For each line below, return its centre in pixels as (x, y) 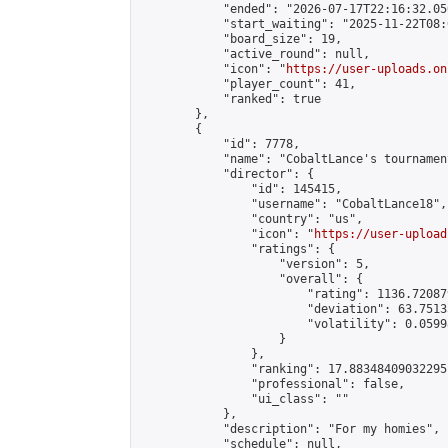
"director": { (226, 174)
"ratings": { (237, 249)
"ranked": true (230, 99)
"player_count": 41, (247, 84)
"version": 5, (254, 264)
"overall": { (251, 279)
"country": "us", (251, 219)
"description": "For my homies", (289, 429)
